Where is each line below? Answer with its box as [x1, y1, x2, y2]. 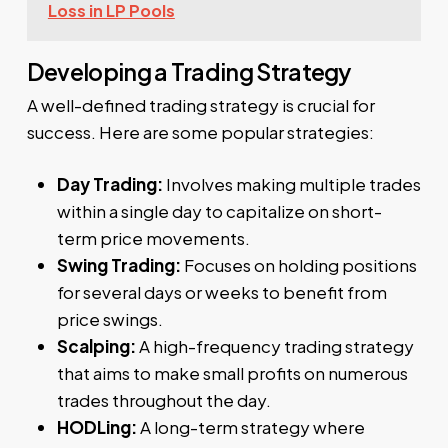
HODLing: [56, 416, 137, 439]
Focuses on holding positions [180, 254, 417, 277]
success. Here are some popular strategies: [26, 120, 374, 143]
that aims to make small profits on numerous [56, 362, 408, 385]
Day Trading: [56, 173, 163, 196]
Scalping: [56, 335, 136, 358]
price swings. [56, 308, 163, 331]
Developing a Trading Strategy [26, 56, 351, 86]
